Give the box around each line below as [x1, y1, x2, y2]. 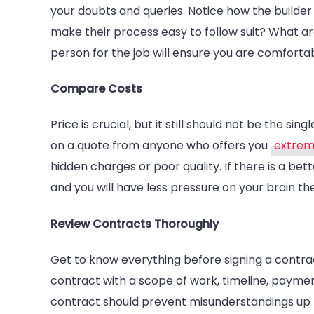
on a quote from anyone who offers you [50, 137, 271, 154]
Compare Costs [50, 81, 142, 97]
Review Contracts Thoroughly [50, 215, 219, 232]
